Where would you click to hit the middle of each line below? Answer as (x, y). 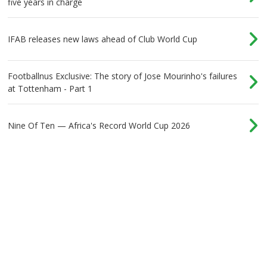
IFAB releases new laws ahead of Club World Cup (103, 39)
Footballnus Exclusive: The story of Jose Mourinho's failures (123, 76)
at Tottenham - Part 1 (50, 88)
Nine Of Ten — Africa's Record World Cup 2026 (99, 125)
